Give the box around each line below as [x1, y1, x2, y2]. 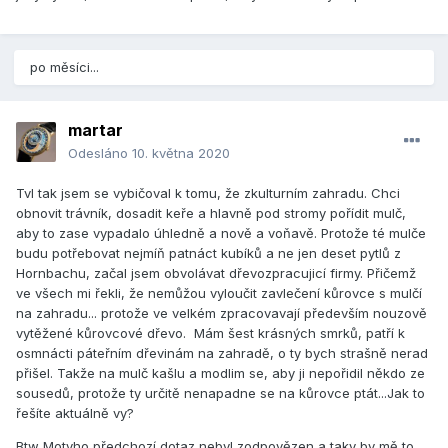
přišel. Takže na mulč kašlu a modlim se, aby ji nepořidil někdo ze [16, 365, 425, 382]
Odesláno [68, 145, 132, 162]
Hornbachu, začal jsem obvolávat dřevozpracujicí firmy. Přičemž [16, 265, 416, 282]
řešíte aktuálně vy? [16, 405, 134, 422]
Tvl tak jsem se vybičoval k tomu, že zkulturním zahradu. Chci [16, 185, 400, 202]
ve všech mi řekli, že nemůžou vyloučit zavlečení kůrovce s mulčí [16, 285, 422, 302]
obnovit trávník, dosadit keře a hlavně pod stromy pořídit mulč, [16, 205, 406, 222]
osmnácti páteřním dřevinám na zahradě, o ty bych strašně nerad [16, 345, 428, 362]
